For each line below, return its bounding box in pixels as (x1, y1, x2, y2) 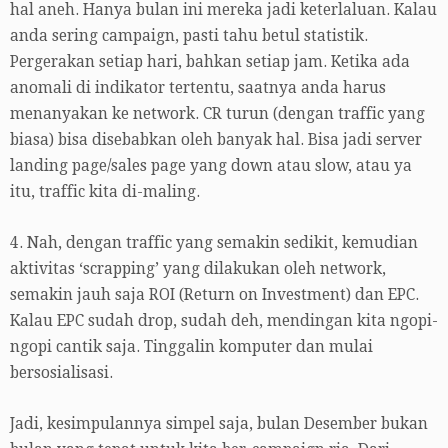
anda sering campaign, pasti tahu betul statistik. (10, 26, 368, 45)
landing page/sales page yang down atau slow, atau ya (10, 156, 412, 175)
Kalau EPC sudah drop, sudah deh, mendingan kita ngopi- (10, 311, 438, 330)
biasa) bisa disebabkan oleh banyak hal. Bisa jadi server (10, 130, 422, 149)
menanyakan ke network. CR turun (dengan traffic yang (10, 104, 425, 123)
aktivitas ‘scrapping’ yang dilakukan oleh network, (10, 259, 386, 278)
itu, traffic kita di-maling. (10, 182, 200, 201)
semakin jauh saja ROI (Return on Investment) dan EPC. (10, 285, 419, 304)
